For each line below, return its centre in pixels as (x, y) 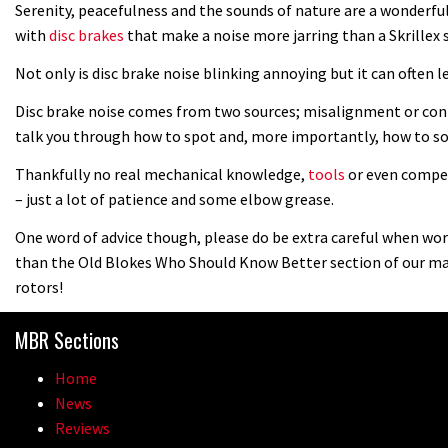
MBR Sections (67, 340)
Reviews (82, 427)
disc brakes (86, 34)
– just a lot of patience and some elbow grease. (174, 199)
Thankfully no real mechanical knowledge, (161, 174)
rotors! (39, 286)
